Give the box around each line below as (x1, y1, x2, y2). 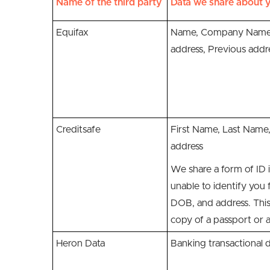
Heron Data (56, 239, 105, 248)
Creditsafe (56, 125, 101, 134)
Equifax (56, 28, 89, 37)
